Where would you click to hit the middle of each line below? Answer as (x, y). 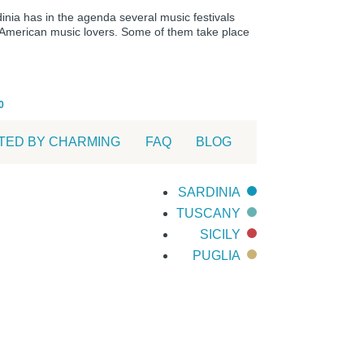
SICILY (220, 235)
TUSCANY (208, 214)
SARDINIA (209, 193)
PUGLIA (217, 256)
